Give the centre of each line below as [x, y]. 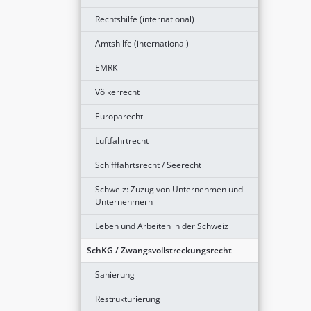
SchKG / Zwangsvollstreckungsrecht [159, 250]
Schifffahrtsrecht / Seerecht [148, 165]
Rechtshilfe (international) [145, 19]
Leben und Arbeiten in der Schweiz [162, 226]
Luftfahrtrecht [122, 140]
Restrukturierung [128, 299]
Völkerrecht [117, 92]
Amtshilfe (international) [142, 43]
